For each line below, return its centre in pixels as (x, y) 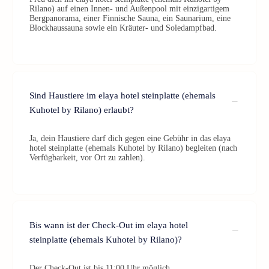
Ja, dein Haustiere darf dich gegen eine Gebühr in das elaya (130, 138)
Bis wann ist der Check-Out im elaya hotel (109, 225)
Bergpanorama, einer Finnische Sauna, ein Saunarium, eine (130, 18)
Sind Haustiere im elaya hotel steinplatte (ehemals (122, 95)
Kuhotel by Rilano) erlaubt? (82, 110)
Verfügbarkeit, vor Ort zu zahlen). (87, 158)
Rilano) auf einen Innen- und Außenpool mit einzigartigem (129, 9)
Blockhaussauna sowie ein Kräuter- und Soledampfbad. (123, 28)
